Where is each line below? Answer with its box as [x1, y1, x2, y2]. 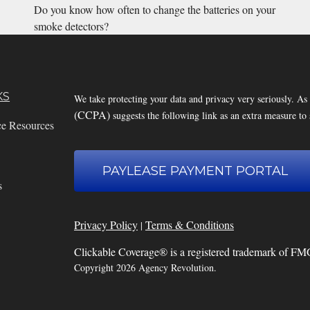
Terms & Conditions [145, 217, 234, 232]
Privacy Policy [73, 217, 138, 232]
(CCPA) [73, 107, 110, 122]
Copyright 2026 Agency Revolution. [73, 261, 217, 275]
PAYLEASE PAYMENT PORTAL [102, 163, 289, 179]
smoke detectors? [33, 19, 109, 34]
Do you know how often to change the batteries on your [33, 2, 275, 17]
